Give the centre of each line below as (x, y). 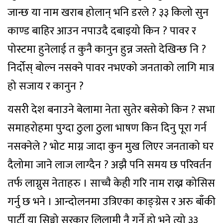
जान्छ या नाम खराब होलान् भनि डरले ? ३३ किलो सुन (108, 13)
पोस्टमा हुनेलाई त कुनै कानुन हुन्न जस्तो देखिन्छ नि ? (107, 50)
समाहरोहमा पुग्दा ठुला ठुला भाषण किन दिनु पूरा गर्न (107, 128)
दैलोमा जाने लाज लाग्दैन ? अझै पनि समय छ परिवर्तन (110, 165)
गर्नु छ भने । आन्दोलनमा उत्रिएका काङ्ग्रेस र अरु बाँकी (111, 202)
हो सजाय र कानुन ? (46, 86)
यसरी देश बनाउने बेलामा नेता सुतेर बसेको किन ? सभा (111, 110)
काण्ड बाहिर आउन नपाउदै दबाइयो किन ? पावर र (102, 31)
